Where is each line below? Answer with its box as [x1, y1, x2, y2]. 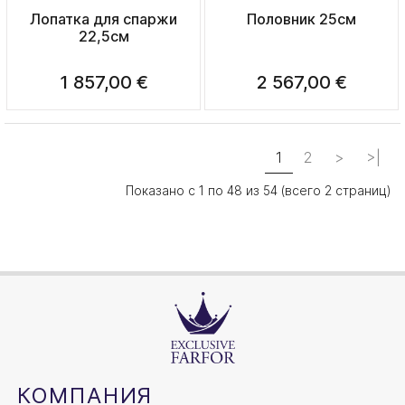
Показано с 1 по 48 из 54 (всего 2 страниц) [126, 183, 391, 199]
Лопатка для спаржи [30, 10, 177, 29]
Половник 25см [247, 10, 356, 29]
